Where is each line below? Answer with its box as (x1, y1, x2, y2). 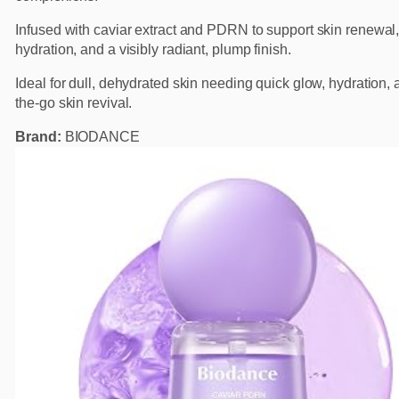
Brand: (15, 129, 61, 145)
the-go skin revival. (15, 95, 133, 111)
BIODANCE (61, 129, 140, 145)
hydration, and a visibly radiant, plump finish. (15, 42, 291, 58)
